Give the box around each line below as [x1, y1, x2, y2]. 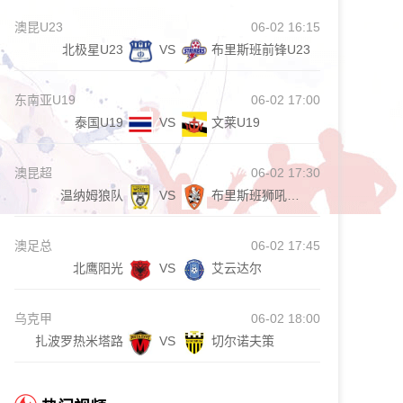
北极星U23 [62, 42, 123, 57]
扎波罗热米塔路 [35, 334, 123, 348]
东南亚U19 [14, 93, 76, 107]
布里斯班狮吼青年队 [287, 188, 300, 202]
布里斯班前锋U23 [211, 42, 310, 57]
